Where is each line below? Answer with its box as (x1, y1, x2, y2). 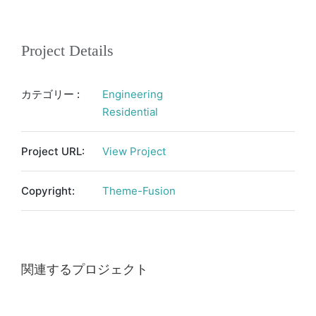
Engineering (102, 87, 163, 101)
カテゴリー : (21, 87, 80, 101)
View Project (102, 145, 166, 158)
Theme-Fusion (102, 184, 176, 197)
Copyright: (21, 184, 75, 197)
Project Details (21, 42, 114, 59)
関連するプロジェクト (21, 262, 148, 276)
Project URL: (21, 145, 85, 158)
